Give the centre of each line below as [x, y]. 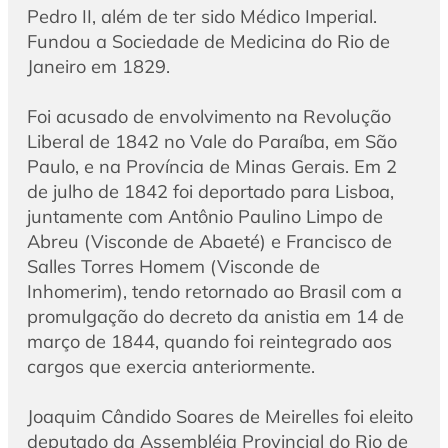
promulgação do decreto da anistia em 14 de [215, 316]
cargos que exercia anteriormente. [170, 366]
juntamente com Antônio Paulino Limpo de [204, 216]
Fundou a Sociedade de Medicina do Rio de [208, 41]
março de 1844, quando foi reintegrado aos [209, 341]
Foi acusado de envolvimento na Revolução [208, 116]
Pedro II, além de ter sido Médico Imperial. [201, 16]
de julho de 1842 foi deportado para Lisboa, [210, 191]
